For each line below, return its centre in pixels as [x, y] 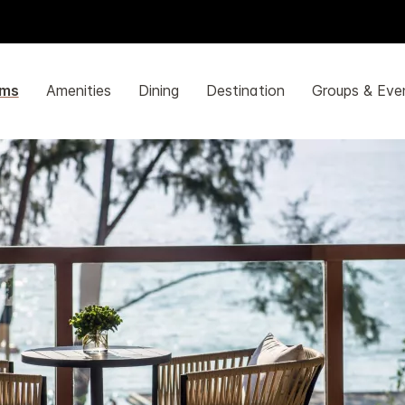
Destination [245, 90]
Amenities [78, 90]
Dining [158, 90]
